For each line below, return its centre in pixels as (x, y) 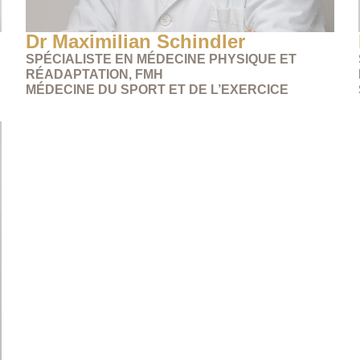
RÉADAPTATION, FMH (95, 74)
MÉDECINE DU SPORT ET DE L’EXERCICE (157, 89)
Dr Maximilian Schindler (136, 41)
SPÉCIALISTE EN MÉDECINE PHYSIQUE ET (162, 59)
